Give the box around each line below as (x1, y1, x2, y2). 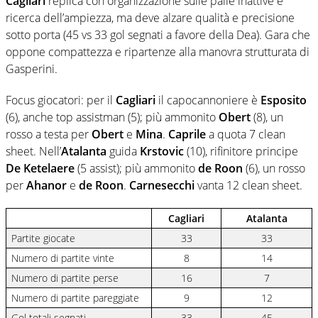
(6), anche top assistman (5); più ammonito (6, 109, 219, 125)
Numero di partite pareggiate (11, 290, 140, 305)
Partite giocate (11, 231, 76, 245)
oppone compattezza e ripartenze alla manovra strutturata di (6, 43, 309, 60)
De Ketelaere (6, 160, 75, 176)
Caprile (168, 126, 206, 142)
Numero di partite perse (11, 270, 119, 285)
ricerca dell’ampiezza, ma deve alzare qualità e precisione (6, 9, 295, 26)
